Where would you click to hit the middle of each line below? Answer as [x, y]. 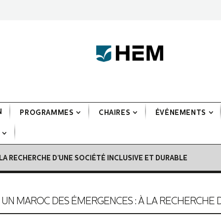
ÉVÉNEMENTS [181, 113]
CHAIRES [114, 113]
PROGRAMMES [47, 113]
